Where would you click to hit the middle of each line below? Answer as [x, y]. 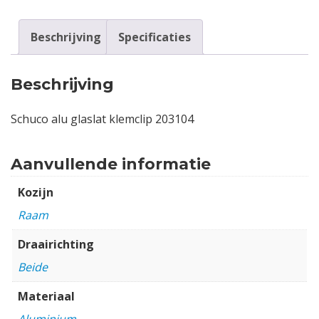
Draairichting [56, 244]
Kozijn [36, 192]
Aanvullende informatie [111, 164]
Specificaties [155, 37]
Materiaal [46, 296]
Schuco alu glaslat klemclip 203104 [102, 119]
